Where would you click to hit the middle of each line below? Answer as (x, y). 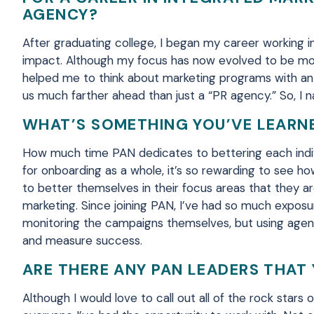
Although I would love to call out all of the (136, 298)
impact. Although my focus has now (121, 60)
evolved (242, 60)
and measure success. (84, 240)
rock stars (277, 298)
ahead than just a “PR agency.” (192, 95)
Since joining (116, 205)
